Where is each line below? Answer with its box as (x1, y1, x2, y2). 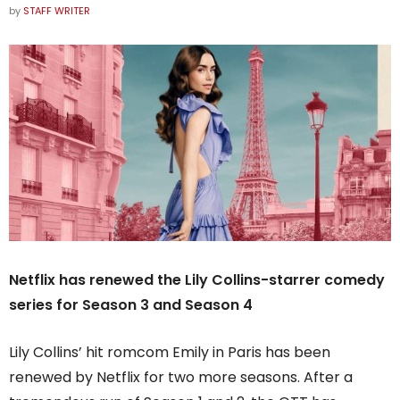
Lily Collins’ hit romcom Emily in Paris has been (9, 341, 330, 362)
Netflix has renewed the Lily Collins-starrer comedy (9, 269, 385, 290)
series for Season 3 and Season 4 (9, 294, 253, 315)
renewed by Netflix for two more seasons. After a (9, 366, 353, 387)
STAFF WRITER (23, 4, 90, 19)
